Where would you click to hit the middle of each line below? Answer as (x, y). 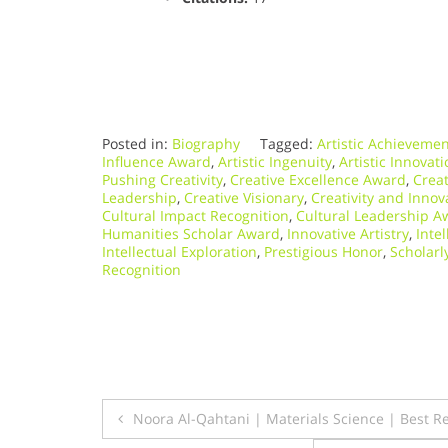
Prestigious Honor (323, 251)
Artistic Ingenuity (275, 161)
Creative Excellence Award (318, 179)
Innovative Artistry (348, 233)
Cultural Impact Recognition (195, 215)
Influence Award (156, 161)
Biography (206, 143)
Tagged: (288, 143)
